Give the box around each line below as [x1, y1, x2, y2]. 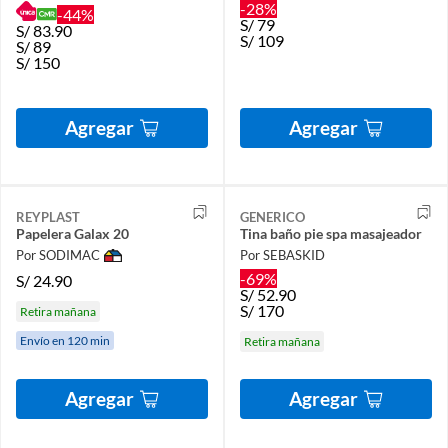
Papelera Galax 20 [16, 224, 129, 242]
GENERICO [240, 208, 305, 225]
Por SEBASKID [240, 247, 325, 264]
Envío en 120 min [20, 332, 110, 348]
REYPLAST [16, 208, 80, 225]
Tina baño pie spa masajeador [240, 224, 422, 242]
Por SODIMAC [16, 247, 100, 264]
